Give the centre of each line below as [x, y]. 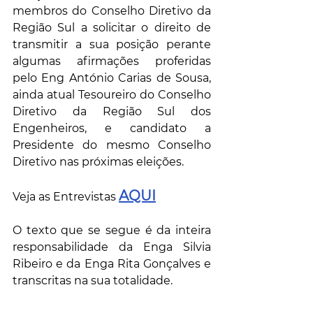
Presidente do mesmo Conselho [112, 145]
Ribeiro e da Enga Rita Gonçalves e [112, 264]
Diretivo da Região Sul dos [112, 112]
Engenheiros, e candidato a [112, 129]
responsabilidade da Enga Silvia [112, 247]
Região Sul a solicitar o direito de [112, 28]
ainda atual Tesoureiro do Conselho [112, 95]
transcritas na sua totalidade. [93, 281]
